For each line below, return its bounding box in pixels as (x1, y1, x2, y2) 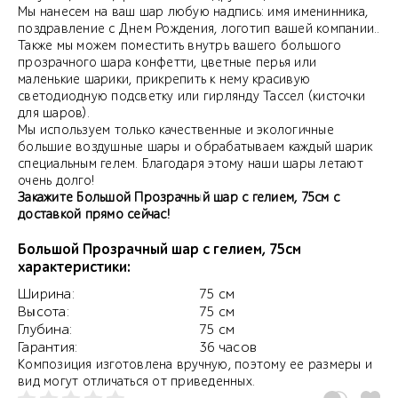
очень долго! (18, 172, 94, 188)
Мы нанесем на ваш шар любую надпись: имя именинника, (18, 4, 368, 20)
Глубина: (18, 321, 72, 338)
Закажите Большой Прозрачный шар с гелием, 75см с (18, 189, 339, 205)
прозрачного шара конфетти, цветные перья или (18, 54, 316, 70)
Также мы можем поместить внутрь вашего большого (18, 37, 341, 53)
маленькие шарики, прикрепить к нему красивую (18, 71, 310, 87)
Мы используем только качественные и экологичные (18, 122, 334, 138)
